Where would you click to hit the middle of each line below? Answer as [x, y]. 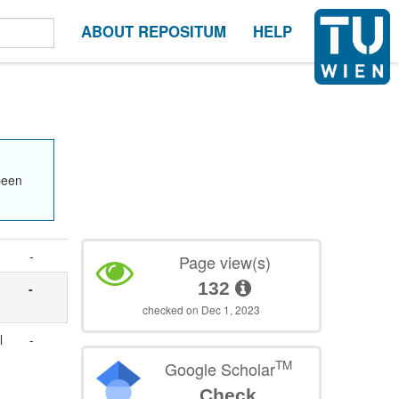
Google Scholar [220, 369]
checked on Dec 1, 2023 [202, 310]
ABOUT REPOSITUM [154, 31]
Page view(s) [224, 262]
